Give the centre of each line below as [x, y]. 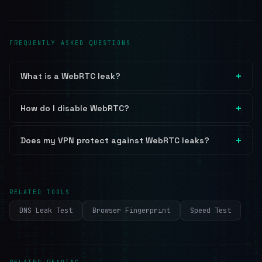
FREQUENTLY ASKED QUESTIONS [70, 43]
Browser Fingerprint [131, 211]
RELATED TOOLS [40, 192]
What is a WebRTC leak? [70, 76]
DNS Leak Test [46, 211]
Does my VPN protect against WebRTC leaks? [115, 140]
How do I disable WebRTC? [75, 108]
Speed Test [211, 211]
